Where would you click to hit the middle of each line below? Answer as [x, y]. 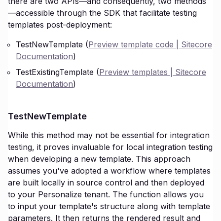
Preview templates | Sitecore [153, 72]
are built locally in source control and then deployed [106, 183]
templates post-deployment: [60, 25]
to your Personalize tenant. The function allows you [106, 194]
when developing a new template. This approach [99, 159]
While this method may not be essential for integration [109, 135]
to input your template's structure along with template [109, 206]
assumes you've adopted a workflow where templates [109, 171]
